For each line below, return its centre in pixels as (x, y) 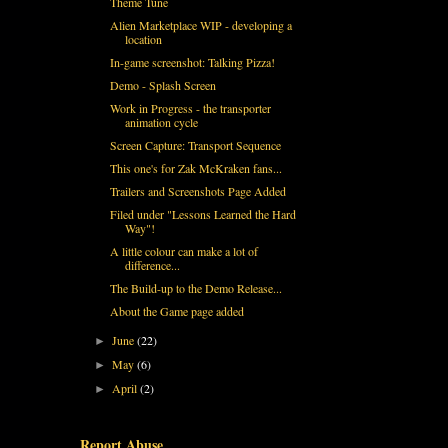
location (143, 38)
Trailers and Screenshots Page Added (197, 190)
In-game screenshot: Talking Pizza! (192, 61)
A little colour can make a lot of (183, 250)
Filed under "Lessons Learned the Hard (202, 213)
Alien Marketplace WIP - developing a (200, 24)
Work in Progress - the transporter (190, 107)
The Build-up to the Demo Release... (195, 287)
